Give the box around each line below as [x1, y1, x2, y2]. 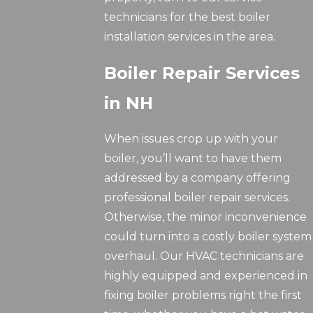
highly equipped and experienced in [104, 269, 308, 283]
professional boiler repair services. [104, 191, 291, 205]
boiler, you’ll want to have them [104, 152, 282, 166]
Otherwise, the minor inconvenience [104, 210, 307, 224]
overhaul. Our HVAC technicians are [104, 249, 305, 263]
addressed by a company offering [104, 171, 291, 185]
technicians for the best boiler [104, 10, 271, 24]
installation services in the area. [104, 30, 276, 44]
